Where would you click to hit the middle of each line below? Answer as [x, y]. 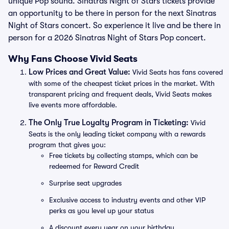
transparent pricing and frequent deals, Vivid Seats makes [120, 94]
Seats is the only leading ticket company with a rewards [117, 134]
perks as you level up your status [101, 211]
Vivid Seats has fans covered [177, 72]
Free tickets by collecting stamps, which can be [123, 155]
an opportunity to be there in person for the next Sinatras [112, 13]
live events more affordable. [73, 105]
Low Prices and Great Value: [79, 72]
